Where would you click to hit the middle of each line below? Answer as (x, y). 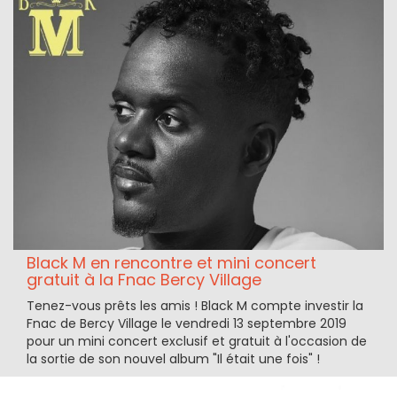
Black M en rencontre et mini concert (171, 263)
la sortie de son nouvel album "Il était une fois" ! (173, 359)
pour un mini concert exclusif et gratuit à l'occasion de (197, 342)
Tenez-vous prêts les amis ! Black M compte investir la (195, 306)
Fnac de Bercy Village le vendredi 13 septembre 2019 (187, 324)
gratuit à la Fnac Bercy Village (144, 280)
